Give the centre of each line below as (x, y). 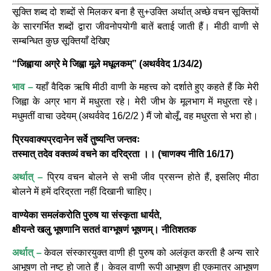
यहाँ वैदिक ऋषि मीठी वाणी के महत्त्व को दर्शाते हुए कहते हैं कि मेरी (146, 87)
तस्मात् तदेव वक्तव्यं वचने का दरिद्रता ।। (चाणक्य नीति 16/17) (123, 154)
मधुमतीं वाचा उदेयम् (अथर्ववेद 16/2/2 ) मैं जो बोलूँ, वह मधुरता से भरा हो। (135, 116)
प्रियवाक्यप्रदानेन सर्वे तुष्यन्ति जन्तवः (76, 139)
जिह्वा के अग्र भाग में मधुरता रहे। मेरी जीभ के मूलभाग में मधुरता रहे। (135, 102)
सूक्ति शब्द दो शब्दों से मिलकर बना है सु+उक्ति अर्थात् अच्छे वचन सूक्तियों (135, 11)
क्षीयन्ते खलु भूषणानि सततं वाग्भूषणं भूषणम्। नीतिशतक (104, 229)
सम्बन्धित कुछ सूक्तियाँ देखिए (61, 41)
